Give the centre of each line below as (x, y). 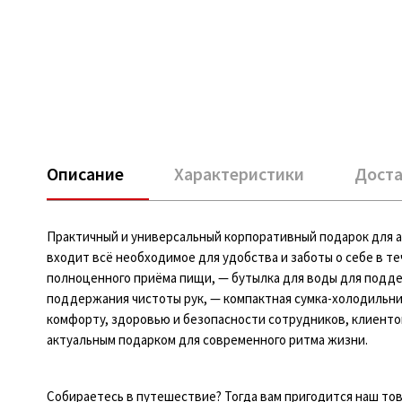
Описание (85, 173)
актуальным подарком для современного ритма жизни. (207, 339)
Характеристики (239, 173)
